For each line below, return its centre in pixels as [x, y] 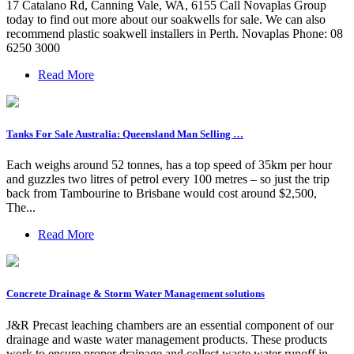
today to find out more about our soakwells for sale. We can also [166, 19]
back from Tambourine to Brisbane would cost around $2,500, [162, 194]
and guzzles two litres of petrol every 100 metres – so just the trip [168, 179]
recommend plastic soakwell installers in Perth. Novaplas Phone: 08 [175, 33]
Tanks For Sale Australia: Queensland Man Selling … [125, 134]
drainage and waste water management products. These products [167, 339]
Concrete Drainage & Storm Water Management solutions [136, 294]
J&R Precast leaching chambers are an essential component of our [170, 325]
